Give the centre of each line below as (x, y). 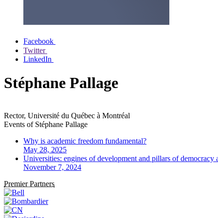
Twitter (34, 50)
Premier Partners (29, 183)
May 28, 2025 (45, 149)
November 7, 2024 (52, 167)
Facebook (38, 41)
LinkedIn (37, 59)
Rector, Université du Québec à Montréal (67, 115)
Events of (19, 124)
